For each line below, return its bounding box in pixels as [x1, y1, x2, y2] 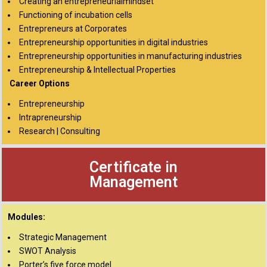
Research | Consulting [19, 126, 100, 136]
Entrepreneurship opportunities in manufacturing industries [19, 51, 242, 61]
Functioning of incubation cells [19, 10, 132, 20]
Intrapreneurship [19, 113, 82, 122]
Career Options [10, 79, 70, 88]
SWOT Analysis [19, 246, 76, 256]
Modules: [8, 212, 45, 222]
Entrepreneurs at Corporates [19, 24, 127, 33]
